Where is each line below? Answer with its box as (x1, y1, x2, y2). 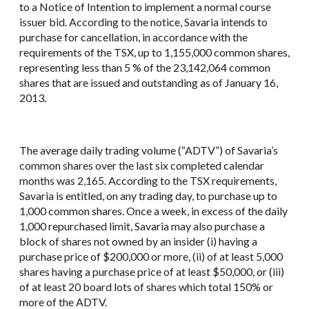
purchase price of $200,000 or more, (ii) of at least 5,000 (19, 249, 283, 263)
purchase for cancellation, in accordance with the (19, 30, 248, 43)
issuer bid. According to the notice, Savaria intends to (19, 15, 268, 28)
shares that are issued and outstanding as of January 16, (19, 76, 278, 89)
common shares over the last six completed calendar (19, 158, 264, 172)
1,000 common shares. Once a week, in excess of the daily (19, 203, 288, 217)
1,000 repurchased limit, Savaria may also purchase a (19, 219, 265, 232)
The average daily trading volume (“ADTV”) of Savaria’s (19, 143, 278, 157)
